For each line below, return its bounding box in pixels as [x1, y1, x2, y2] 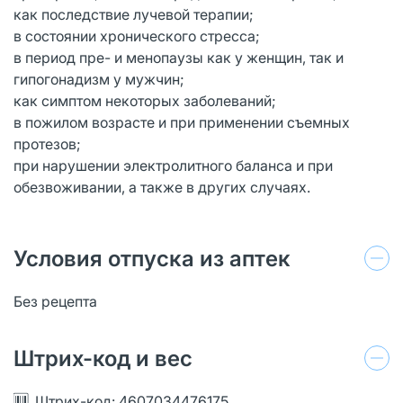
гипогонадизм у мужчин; [13, 69, 184, 88]
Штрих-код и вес [13, 345, 193, 372]
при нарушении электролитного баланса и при [13, 156, 333, 175]
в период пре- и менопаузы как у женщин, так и [13, 48, 344, 67]
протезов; [13, 134, 81, 153]
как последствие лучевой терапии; [13, 4, 254, 23]
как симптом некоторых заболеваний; [13, 91, 276, 110]
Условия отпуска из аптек [13, 245, 291, 272]
